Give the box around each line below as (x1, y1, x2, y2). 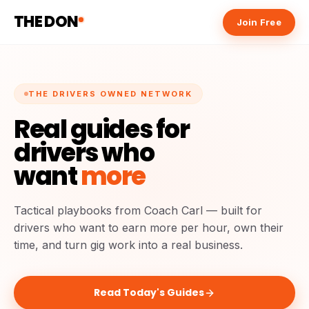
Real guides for (14, 112, 190, 147)
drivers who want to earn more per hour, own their (14, 221, 283, 235)
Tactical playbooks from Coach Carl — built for (14, 203, 262, 217)
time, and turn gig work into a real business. (14, 238, 243, 252)
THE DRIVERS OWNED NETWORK (28, 89, 192, 99)
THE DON (14, 11, 79, 32)
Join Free (237, 16, 281, 28)
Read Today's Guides (94, 286, 204, 299)
